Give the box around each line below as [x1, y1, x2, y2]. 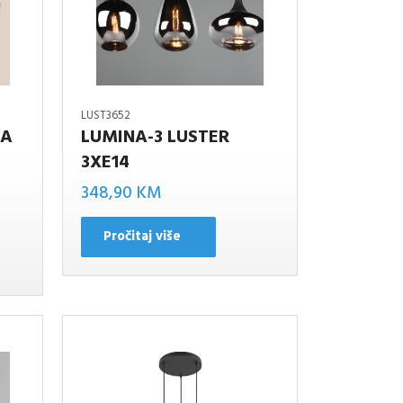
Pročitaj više [103, 225, 182, 247]
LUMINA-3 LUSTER [81, 123, 230, 153]
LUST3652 [81, 106, 131, 126]
